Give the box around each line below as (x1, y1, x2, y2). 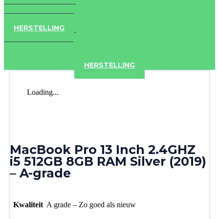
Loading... (27, 88, 59, 96)
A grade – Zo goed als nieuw (46, 200, 136, 209)
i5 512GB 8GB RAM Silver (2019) (10, 154, 206, 169)
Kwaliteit (13, 200, 43, 209)
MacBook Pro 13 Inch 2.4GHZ (10, 142, 196, 157)
